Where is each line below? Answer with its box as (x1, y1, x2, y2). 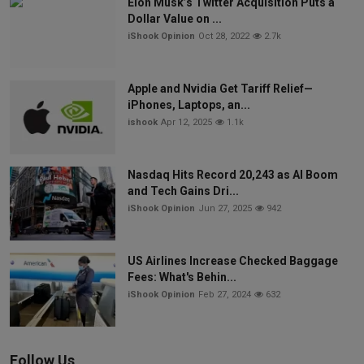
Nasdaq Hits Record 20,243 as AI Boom (128, 168, 338, 182)
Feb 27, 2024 (198, 289, 251, 301)
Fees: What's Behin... (128, 271, 236, 284)
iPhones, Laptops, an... (128, 98, 250, 112)
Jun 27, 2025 (198, 203, 252, 214)
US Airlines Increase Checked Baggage (128, 254, 338, 268)
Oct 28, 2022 (198, 31, 249, 42)
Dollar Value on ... (128, 12, 222, 26)
